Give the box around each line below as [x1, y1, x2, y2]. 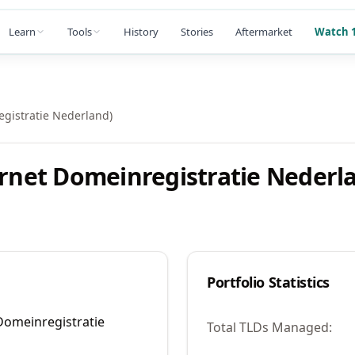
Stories [181, 24, 213, 39]
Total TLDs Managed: [207, 319, 332, 336]
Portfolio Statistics [207, 273, 330, 292]
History [124, 24, 158, 39]
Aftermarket [235, 24, 292, 39]
